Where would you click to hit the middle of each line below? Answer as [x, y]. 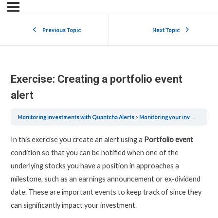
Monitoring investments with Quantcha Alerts [76, 117]
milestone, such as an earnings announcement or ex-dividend [105, 179]
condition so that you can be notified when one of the [94, 152]
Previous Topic [62, 30]
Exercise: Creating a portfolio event [96, 79]
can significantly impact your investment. [73, 205]
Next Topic [166, 30]
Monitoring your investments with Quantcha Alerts [165, 117]
